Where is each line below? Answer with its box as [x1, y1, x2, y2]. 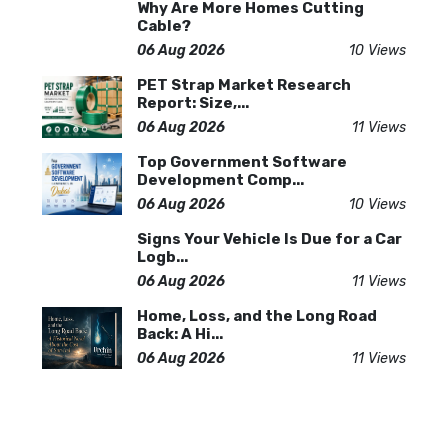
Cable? [137, 16, 191, 35]
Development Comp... [137, 170, 304, 189]
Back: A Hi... [137, 324, 223, 343]
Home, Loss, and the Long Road [137, 306, 377, 325]
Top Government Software [137, 152, 347, 171]
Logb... [137, 247, 188, 266]
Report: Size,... [137, 93, 249, 112]
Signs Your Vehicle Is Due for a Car [137, 229, 402, 248]
